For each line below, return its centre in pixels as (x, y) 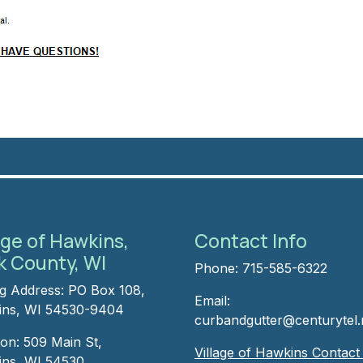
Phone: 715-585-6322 (261, 268)
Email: (212, 300)
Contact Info (251, 240)
